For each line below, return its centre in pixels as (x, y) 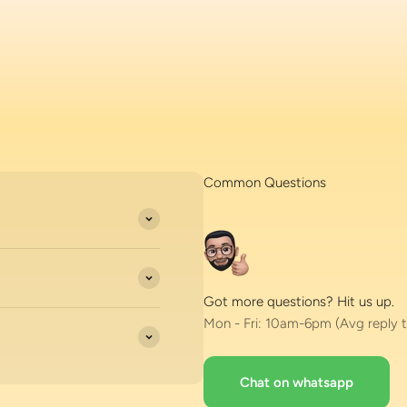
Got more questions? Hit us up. (299, 301)
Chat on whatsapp (297, 382)
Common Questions (265, 182)
